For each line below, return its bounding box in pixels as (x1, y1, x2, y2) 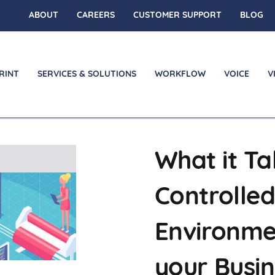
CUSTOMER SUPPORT (133, 11, 222, 20)
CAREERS (77, 11, 115, 20)
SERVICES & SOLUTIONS (37, 70, 136, 79)
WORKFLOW (155, 70, 206, 79)
